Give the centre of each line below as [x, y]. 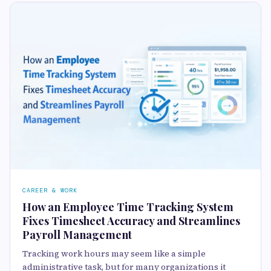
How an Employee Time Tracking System [128, 207]
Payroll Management [77, 235]
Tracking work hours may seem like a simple [114, 253]
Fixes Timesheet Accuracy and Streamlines [131, 221]
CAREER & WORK [50, 190]
